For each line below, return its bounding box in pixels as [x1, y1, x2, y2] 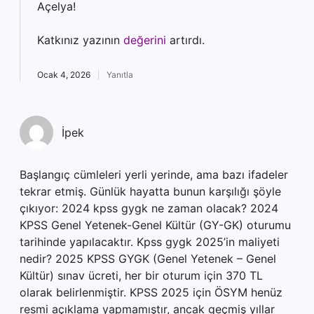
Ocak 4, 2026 [37, 69, 90, 80]
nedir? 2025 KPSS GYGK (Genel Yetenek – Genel [20, 252, 276, 266]
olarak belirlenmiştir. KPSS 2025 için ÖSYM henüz [20, 285, 282, 299]
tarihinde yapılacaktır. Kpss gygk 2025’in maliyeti [20, 235, 280, 249]
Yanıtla [107, 69, 133, 80]
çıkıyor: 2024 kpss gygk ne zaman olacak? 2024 [20, 201, 278, 215]
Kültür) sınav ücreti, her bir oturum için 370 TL [20, 268, 263, 282]
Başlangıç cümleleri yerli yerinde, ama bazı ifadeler [20, 168, 288, 182]
